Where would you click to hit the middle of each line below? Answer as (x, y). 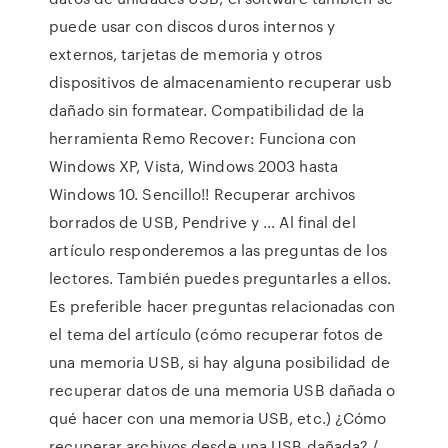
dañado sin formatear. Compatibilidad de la (207, 110)
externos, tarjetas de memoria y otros (185, 54)
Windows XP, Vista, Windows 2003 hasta (193, 166)
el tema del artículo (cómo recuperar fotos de (216, 334)
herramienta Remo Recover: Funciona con (203, 138)
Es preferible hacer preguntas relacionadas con (222, 306)
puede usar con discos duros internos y (192, 26)
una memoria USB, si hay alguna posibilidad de (219, 362)
